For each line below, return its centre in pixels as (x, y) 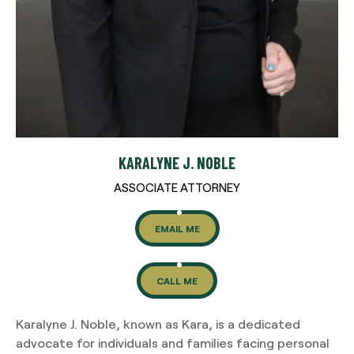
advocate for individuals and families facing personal (173, 343)
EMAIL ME (177, 229)
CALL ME (177, 281)
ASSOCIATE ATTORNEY (177, 188)
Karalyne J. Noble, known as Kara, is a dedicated (158, 324)
